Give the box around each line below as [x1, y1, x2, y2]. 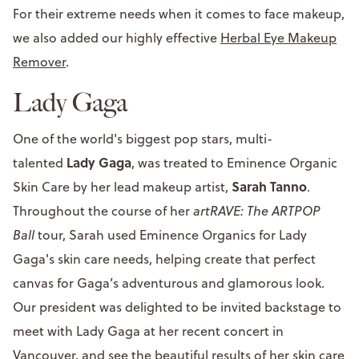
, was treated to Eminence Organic [131, 153, 337, 171]
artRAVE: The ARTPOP [193, 201, 321, 220]
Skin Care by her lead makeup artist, [13, 177, 232, 196]
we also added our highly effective [13, 28, 220, 46]
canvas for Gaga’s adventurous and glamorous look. [13, 273, 325, 292]
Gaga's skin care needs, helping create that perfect [13, 249, 316, 268]
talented [13, 153, 67, 171]
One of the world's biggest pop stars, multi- [13, 129, 272, 147]
